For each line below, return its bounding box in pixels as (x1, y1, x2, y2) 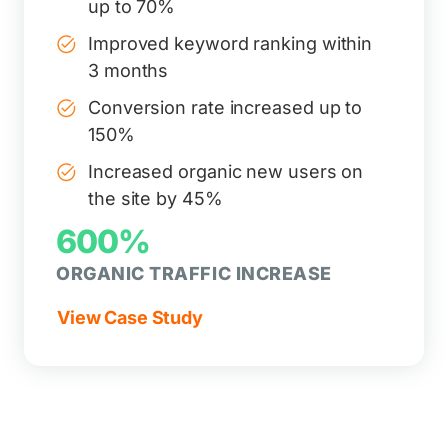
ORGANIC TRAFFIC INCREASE (56, 263, 332, 284)
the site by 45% (88, 188, 223, 209)
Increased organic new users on (88, 161, 364, 182)
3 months (88, 60, 169, 81)
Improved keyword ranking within (88, 33, 373, 54)
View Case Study (57, 307, 203, 328)
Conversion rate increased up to (88, 97, 363, 118)
